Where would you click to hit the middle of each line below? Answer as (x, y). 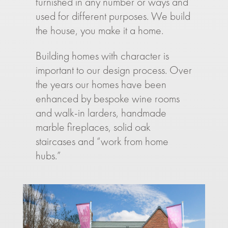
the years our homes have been (101, 84)
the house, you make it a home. (99, 30)
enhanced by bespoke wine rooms (107, 98)
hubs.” (48, 155)
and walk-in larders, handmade (101, 113)
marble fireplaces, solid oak (93, 127)
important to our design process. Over (113, 70)
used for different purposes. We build (113, 16)
